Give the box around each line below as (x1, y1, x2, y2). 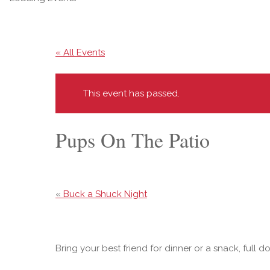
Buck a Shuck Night (61, 189, 147, 199)
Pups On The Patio (55, 126, 210, 154)
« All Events (55, 47, 105, 58)
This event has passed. (83, 88, 180, 99)
